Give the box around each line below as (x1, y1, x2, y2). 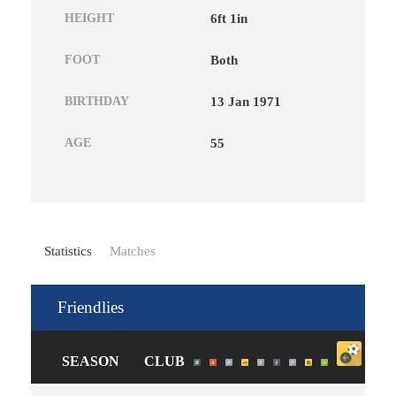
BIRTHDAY (65, 95, 129, 109)
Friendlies (57, 297, 124, 316)
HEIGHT (65, 11, 114, 26)
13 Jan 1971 (210, 95, 281, 110)
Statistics (44, 244, 92, 259)
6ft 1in (210, 11, 247, 27)
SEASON (62, 353, 119, 369)
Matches (110, 244, 156, 259)
